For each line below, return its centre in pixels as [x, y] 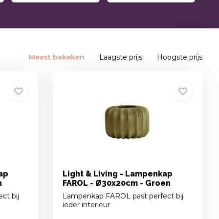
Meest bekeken [57, 57]
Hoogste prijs [180, 57]
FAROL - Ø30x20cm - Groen [117, 183]
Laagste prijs [121, 57]
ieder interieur [87, 205]
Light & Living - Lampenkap [118, 174]
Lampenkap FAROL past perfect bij [123, 196]
